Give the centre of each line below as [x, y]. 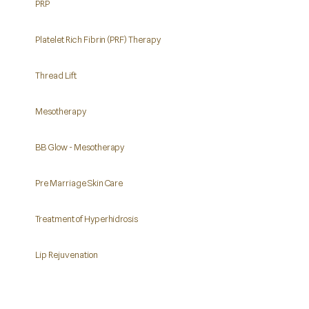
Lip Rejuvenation [67, 255]
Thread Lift [56, 75]
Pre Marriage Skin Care [79, 183]
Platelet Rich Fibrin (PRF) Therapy [98, 39]
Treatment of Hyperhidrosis [87, 219]
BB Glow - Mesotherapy [80, 147]
